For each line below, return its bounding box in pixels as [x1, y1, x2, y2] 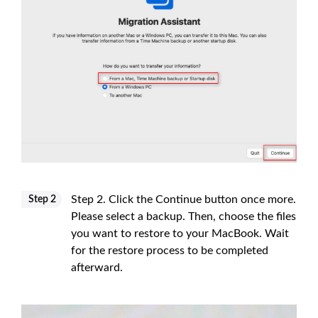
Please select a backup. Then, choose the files [71, 210, 296, 222]
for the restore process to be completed [71, 244, 268, 256]
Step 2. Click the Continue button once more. [71, 193, 296, 205]
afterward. [71, 261, 123, 273]
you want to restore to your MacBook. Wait [71, 227, 289, 239]
